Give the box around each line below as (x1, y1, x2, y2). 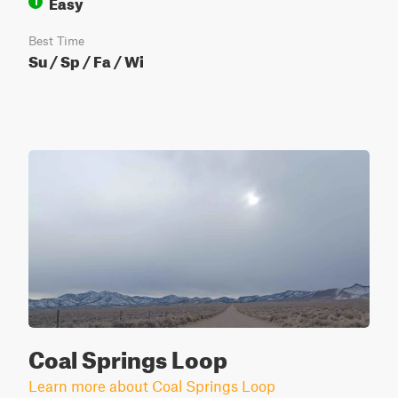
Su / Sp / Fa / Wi (28, 47, 144, 71)
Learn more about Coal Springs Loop (28, 377, 275, 394)
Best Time (28, 34, 84, 48)
